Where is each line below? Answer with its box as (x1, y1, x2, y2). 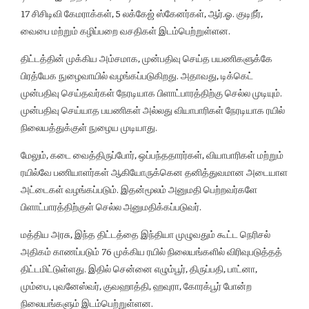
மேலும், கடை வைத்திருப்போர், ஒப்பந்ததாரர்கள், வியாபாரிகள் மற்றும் (21, 148, 283, 161)
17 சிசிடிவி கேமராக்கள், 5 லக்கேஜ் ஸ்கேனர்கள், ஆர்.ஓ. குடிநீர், (21, 7, 263, 20)
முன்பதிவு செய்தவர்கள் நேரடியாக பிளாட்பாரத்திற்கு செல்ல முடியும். (21, 86, 282, 99)
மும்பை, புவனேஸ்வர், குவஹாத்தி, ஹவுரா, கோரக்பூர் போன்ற (21, 279, 252, 292)
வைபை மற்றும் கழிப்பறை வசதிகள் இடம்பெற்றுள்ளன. (21, 24, 230, 37)
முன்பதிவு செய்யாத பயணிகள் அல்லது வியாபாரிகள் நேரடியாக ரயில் (21, 103, 285, 117)
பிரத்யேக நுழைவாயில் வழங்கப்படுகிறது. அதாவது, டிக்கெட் (21, 69, 253, 82)
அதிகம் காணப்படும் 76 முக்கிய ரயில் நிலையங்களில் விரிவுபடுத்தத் (21, 245, 282, 258)
